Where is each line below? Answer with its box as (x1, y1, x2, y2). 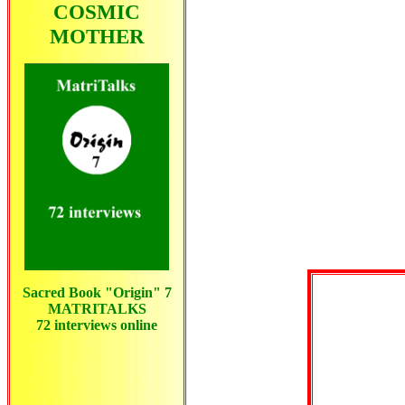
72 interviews (36, 317, 117, 334)
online (117, 317, 157, 334)
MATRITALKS (47, 301, 146, 317)
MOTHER (49, 24, 145, 49)
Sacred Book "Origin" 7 (22, 285, 172, 301)
